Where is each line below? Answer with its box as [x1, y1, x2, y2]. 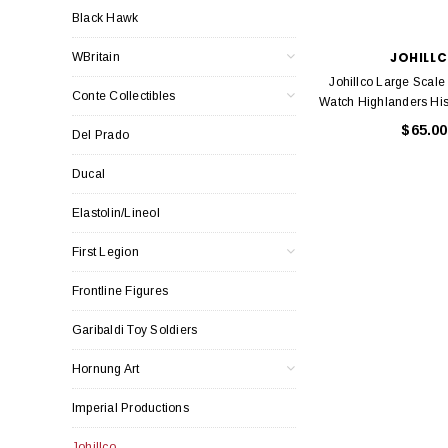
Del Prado [72, 127, 130, 142]
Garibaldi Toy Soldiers [72, 322, 198, 337]
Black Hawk [72, 10, 139, 25]
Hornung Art [72, 361, 140, 376]
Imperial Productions [72, 400, 189, 415]
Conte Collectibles [72, 88, 176, 103]
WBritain [72, 49, 120, 64]
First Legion [72, 244, 139, 259]
